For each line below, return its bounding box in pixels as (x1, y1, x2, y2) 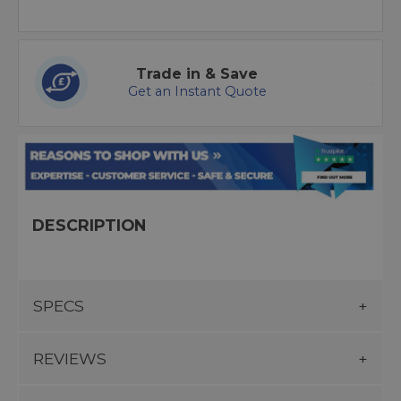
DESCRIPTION (32, 215, 146, 235)
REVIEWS (33, 348, 107, 368)
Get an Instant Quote (127, 83, 267, 100)
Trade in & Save (136, 65, 258, 83)
